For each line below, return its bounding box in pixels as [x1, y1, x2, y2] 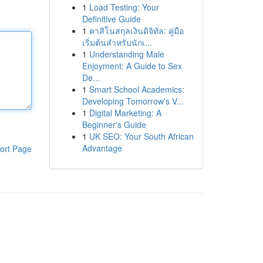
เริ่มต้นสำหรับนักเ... [82, 36, 152, 48]
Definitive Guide [82, 13, 141, 25]
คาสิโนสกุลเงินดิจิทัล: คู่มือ [89, 25, 184, 36]
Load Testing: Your [89, 1, 159, 13]
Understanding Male [89, 48, 164, 60]
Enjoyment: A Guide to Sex [82, 60, 182, 72]
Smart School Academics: [89, 83, 184, 95]
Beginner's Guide [82, 119, 146, 130]
